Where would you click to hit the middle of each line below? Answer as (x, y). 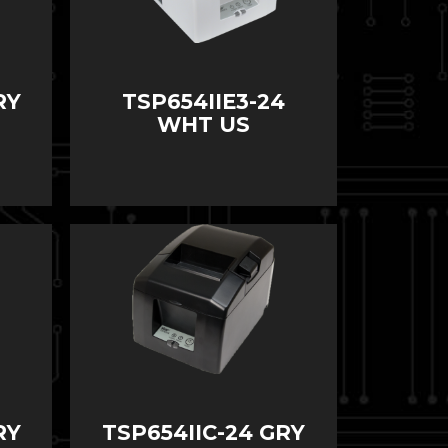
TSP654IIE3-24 (203, 102)
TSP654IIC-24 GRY (203, 433)
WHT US (203, 125)
